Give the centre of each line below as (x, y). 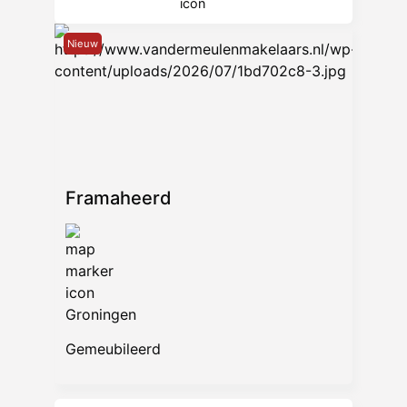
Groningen (101, 314)
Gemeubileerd (113, 349)
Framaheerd (119, 198)
